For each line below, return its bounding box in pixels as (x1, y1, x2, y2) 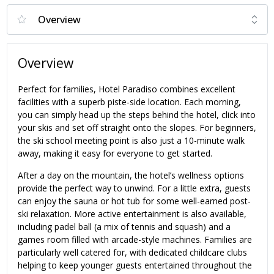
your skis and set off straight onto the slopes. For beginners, (18, 121, 256, 133)
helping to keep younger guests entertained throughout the (18, 259, 252, 271)
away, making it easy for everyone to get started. (18, 147, 212, 159)
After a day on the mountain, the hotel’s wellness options (18, 169, 244, 181)
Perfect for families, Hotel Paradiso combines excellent (18, 83, 235, 95)
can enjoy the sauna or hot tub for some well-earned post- (18, 194, 251, 207)
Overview (18, 54, 73, 72)
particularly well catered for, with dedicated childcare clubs (18, 246, 247, 258)
